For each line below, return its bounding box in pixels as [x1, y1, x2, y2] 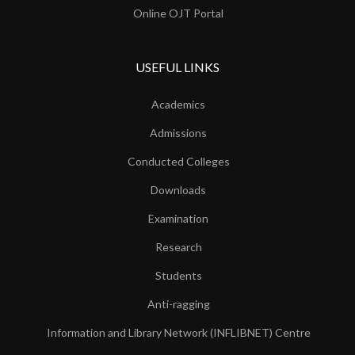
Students [155, 269, 202, 282]
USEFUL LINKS [136, 59, 219, 74]
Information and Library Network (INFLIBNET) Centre [46, 326, 311, 339]
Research [155, 240, 202, 254]
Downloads [151, 183, 206, 197]
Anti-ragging [147, 297, 210, 311]
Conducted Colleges [127, 155, 230, 168]
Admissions [150, 126, 207, 139]
